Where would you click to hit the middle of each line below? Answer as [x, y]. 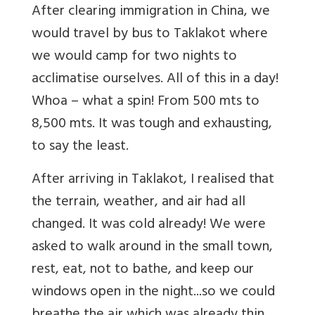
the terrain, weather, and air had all [139, 203]
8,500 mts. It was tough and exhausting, [152, 125]
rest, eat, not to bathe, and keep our [143, 271]
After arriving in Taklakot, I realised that [153, 181]
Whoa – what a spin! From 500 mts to [146, 103]
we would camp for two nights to [134, 58]
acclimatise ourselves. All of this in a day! [155, 80]
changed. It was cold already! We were [149, 226]
